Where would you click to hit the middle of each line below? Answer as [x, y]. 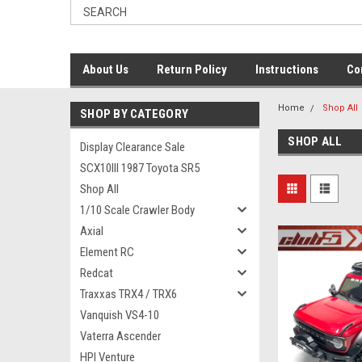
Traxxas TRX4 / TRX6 [128, 294]
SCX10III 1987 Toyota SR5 [140, 168]
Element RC [107, 252]
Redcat [97, 273]
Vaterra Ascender [120, 336]
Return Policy [192, 69]
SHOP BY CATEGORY [134, 114]
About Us [105, 69]
